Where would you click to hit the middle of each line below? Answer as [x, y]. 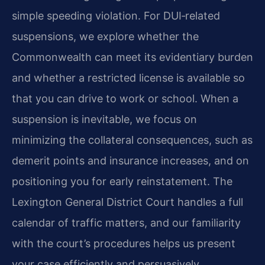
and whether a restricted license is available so [128, 77]
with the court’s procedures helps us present [124, 243]
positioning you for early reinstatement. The [122, 181]
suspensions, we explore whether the [105, 36]
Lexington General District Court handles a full [127, 202]
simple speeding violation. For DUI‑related [116, 15]
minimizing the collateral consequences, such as [132, 140]
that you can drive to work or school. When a [125, 98]
